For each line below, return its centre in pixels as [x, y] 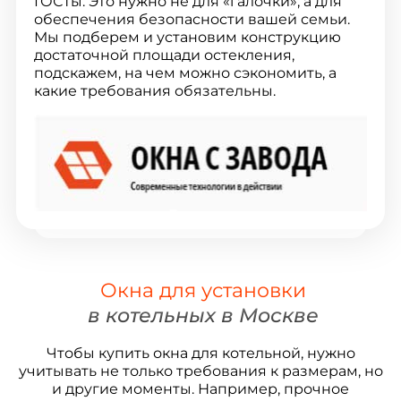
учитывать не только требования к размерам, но [200, 371]
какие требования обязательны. [154, 91]
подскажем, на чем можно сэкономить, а [185, 73]
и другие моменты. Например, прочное [200, 389]
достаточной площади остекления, [164, 55]
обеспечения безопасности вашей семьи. [192, 19]
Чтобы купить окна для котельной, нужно [200, 353]
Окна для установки [203, 290]
